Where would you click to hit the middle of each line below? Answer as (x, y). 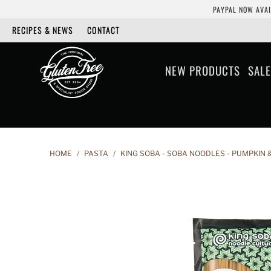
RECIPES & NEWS (43, 30)
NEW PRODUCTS (202, 70)
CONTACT (103, 30)
